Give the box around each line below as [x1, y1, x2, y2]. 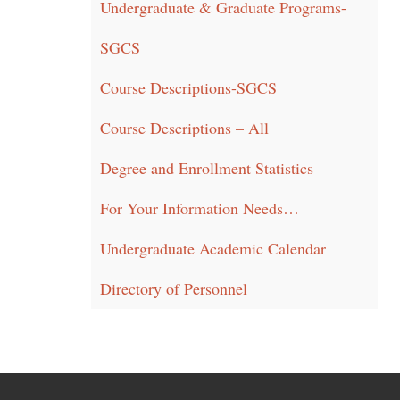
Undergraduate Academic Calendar [100, 237, 326, 259]
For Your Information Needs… [100, 197, 299, 219]
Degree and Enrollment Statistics [100, 157, 313, 179]
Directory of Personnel [100, 278, 247, 299]
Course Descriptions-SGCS [100, 77, 277, 98]
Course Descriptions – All [100, 117, 269, 138]
